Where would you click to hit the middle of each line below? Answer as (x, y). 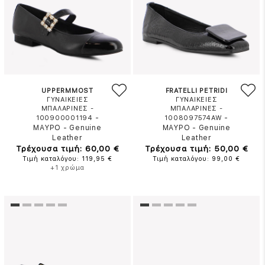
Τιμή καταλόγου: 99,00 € (197, 159)
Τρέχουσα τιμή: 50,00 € (196, 148)
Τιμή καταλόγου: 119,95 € (68, 159)
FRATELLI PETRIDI (196, 91)
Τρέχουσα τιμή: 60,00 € (67, 148)
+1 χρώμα (68, 168)
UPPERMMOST (67, 91)
